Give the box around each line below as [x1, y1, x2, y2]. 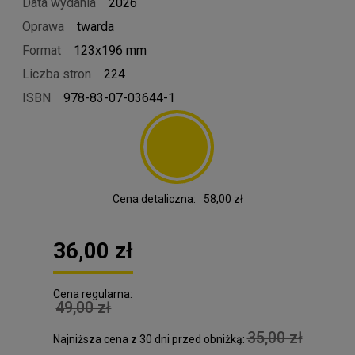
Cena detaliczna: [112, 192, 196, 205]
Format [22, 42, 61, 58]
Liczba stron [22, 66, 91, 82]
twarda [77, 18, 114, 34]
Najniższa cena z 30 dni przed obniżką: [52, 332, 247, 345]
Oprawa [22, 18, 64, 34]
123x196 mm [74, 42, 147, 58]
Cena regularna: [52, 287, 132, 300]
